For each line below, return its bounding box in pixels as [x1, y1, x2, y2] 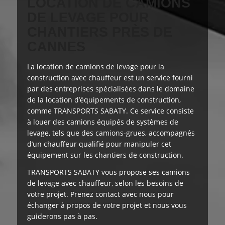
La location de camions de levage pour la [27, 62, 164, 71]
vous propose [101, 167, 147, 177]
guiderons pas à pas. [27, 211, 97, 221]
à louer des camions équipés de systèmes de [27, 117, 178, 127]
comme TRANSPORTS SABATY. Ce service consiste [27, 106, 194, 116]
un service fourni [136, 73, 193, 82]
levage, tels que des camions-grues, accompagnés [27, 128, 195, 138]
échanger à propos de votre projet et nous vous [27, 200, 187, 210]
